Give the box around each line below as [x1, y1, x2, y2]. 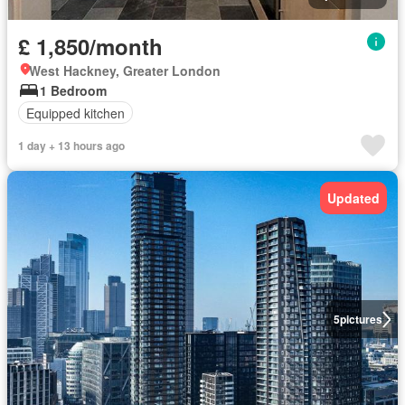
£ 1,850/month [18, 31, 163, 62]
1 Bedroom [40, 81, 107, 100]
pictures [339, 311, 382, 328]
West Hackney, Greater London [29, 61, 221, 80]
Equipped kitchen [26, 103, 125, 122]
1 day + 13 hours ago [18, 137, 125, 155]
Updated [327, 189, 380, 208]
